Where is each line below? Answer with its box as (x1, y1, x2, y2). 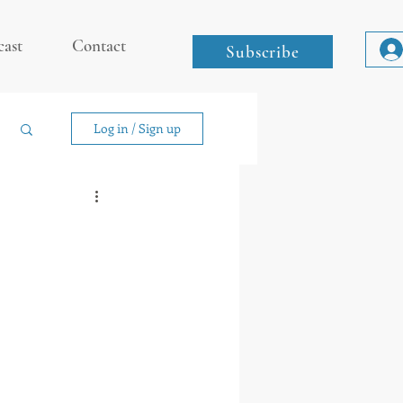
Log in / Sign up (94, 120, 181, 137)
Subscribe (225, 41, 300, 62)
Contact (71, 35, 126, 56)
